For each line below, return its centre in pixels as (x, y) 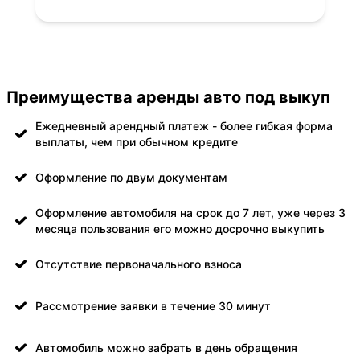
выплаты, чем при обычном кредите (137, 142)
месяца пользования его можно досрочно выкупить (180, 229)
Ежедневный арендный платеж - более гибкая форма (184, 126)
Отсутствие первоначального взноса (139, 264)
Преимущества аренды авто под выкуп (168, 98)
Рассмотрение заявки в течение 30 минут (153, 306)
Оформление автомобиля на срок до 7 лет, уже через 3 (190, 213)
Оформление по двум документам (131, 178)
